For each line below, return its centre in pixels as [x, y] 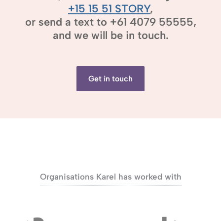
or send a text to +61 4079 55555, [110, 22]
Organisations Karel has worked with [110, 177]
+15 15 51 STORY [109, 9]
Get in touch [110, 79]
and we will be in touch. [110, 36]
